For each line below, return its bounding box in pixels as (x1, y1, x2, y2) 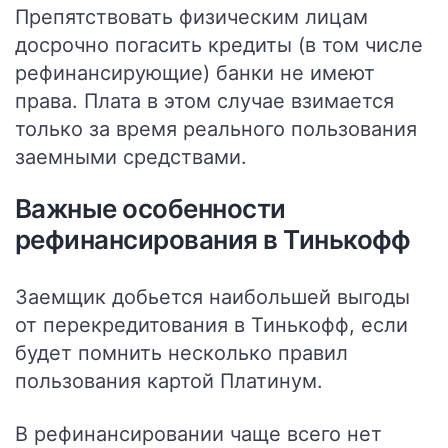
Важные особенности (15, 193, 286, 224)
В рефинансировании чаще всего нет (15, 422, 382, 446)
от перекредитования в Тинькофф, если (15, 313, 408, 337)
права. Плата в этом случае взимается (15, 89, 394, 113)
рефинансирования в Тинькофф (15, 224, 411, 255)
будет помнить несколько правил (15, 341, 348, 365)
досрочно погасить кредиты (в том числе (15, 33, 423, 57)
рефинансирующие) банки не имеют (15, 61, 375, 85)
